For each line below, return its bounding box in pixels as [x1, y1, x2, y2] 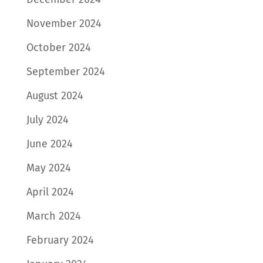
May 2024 [26, 161, 71, 174]
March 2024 [26, 210, 81, 222]
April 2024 [26, 186, 74, 198]
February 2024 [26, 234, 94, 247]
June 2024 [26, 137, 73, 150]
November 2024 [26, 17, 102, 30]
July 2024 [26, 113, 69, 126]
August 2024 [26, 89, 83, 102]
